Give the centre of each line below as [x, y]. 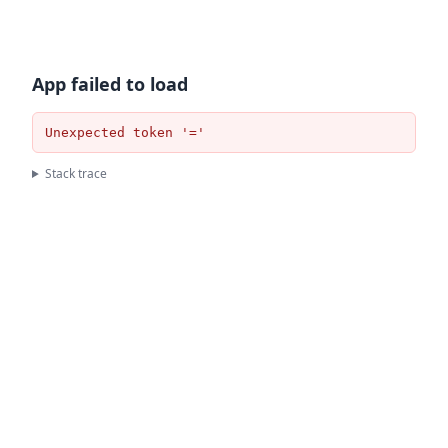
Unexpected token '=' [125, 132]
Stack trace [75, 173]
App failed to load [110, 84]
